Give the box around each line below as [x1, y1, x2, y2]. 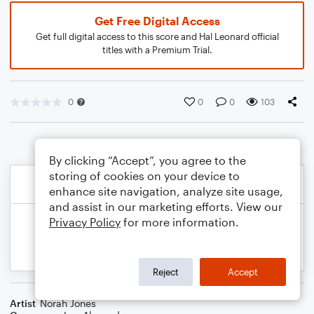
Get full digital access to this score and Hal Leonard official [35, 31, 279, 42]
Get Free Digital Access [94, 14, 220, 27]
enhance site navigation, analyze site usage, [49, 184, 283, 198]
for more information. [121, 215, 239, 228]
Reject [153, 266, 179, 278]
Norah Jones [40, 297, 96, 309]
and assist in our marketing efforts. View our [49, 200, 282, 213]
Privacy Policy [49, 215, 121, 228]
